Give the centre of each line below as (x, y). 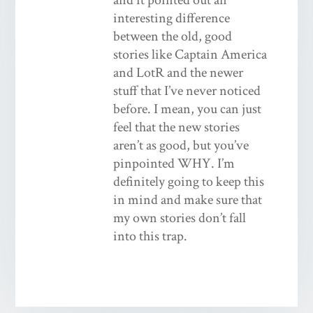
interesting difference (172, 18)
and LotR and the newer (179, 72)
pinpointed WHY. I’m (174, 163)
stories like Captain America (190, 54)
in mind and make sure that (188, 199)
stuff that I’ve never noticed (187, 90)
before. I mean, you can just (188, 109)
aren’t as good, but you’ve (181, 145)
